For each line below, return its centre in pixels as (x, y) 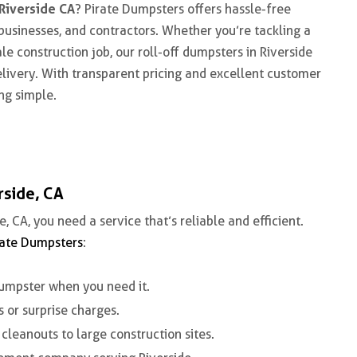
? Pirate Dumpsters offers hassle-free (183, 9)
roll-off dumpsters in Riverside (225, 52)
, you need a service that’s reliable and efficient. (166, 221)
